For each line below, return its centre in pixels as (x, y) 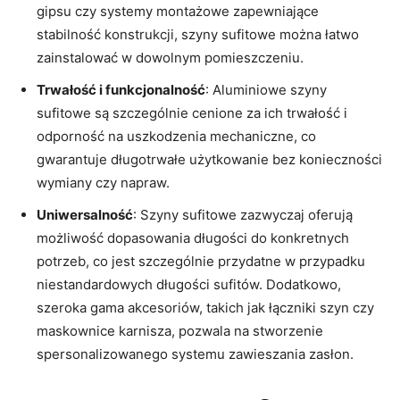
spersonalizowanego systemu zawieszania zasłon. (195, 354)
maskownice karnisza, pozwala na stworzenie (180, 330)
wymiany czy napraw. (103, 182)
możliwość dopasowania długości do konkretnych (193, 237)
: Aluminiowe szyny (266, 89)
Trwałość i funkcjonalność (121, 89)
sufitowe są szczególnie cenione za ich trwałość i (192, 112)
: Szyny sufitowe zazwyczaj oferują (243, 214)
